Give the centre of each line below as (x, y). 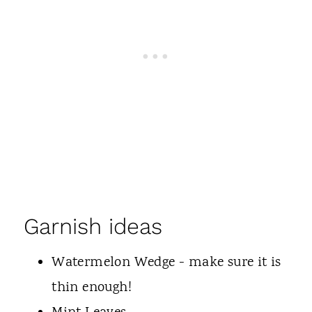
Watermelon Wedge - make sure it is (166, 263)
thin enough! (92, 288)
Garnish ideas (93, 226)
